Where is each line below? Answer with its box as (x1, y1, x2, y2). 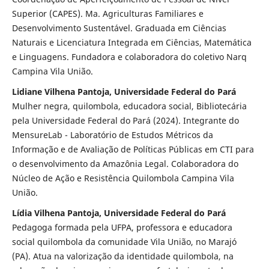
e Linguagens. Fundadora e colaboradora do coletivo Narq (11, 51, 247, 63)
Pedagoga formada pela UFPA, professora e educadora (11, 222, 232, 234)
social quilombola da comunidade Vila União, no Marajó (11, 236, 237, 248)
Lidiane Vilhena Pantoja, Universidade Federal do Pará (11, 86, 236, 98)
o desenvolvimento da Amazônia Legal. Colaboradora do (11, 158, 238, 170)
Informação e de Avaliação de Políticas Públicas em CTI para (11, 144, 254, 156)
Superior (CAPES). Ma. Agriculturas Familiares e (11, 8, 204, 20)
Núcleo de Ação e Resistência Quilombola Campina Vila (11, 172, 234, 184)
